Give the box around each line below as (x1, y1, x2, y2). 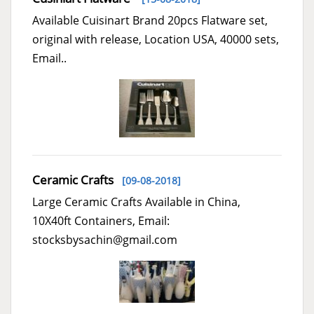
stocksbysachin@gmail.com (32, 231, 177, 247)
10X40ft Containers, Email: (32, 212, 170, 228)
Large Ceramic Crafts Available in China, (32, 193, 240, 210)
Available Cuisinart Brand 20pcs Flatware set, (32, 12, 268, 28)
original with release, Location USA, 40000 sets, (32, 31, 279, 47)
